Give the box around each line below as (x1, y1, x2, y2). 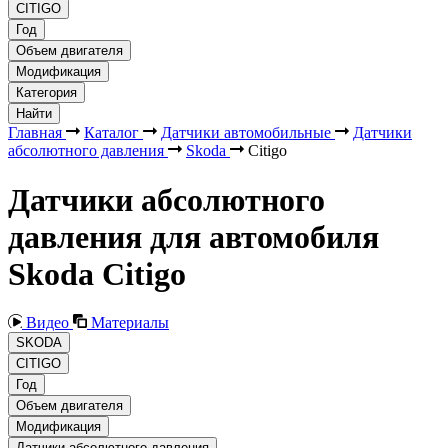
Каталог (84, 124, 139, 142)
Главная (8, 124, 62, 142)
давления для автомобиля (8, 218, 379, 255)
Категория (16, 85, 77, 101)
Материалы (87, 314, 169, 332)
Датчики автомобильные (161, 124, 331, 142)
